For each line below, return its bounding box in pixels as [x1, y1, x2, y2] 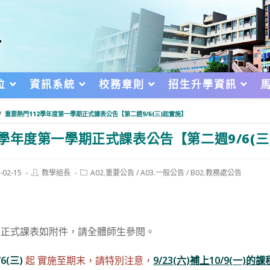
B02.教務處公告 [190, 168, 242, 178]
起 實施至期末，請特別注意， [23, 254, 154, 267]
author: [31, 176, 56, 186]
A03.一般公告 [140, 168, 185, 178]
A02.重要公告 [90, 168, 135, 178]
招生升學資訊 [168, 77, 241, 91]
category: [80, 176, 113, 186]
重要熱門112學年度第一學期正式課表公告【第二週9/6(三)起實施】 [5, 110, 187, 118]
